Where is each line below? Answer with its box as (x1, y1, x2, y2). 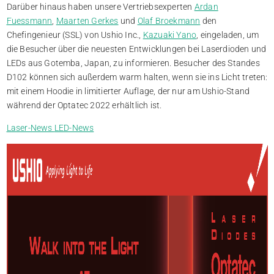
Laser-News (6, 123, 54, 133)
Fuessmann (6, 16, 53, 26)
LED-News (54, 123, 94, 133)
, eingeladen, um (196, 30, 259, 40)
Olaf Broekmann (137, 16, 201, 26)
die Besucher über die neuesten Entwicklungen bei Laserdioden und (6, 44, 267, 54)
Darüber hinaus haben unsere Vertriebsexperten (6, 2, 194, 12)
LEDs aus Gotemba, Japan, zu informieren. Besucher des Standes (6, 58, 260, 68)
